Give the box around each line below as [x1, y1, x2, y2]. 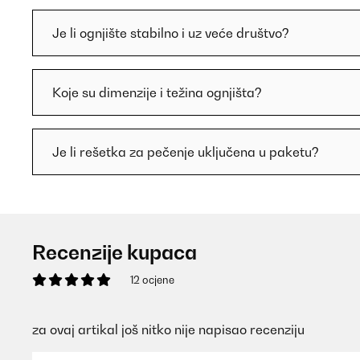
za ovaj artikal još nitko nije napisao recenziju [32, 321, 305, 337]
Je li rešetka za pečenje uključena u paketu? [52, 144, 319, 160]
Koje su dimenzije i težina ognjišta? [52, 84, 262, 100]
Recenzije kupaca [32, 240, 197, 264]
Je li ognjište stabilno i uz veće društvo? [52, 25, 289, 41]
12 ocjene [130, 273, 174, 286]
